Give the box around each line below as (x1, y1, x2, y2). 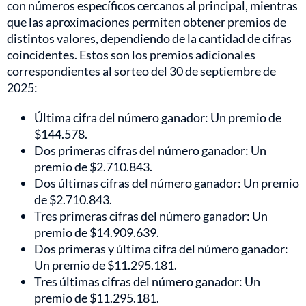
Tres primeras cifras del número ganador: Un (34, 208, 268, 224)
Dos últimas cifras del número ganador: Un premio (34, 176, 299, 191)
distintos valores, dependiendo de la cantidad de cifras (7, 31, 292, 46)
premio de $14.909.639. (34, 225, 159, 240)
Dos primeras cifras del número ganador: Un (34, 143, 266, 158)
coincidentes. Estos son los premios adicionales (7, 47, 255, 63)
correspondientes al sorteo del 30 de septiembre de (7, 64, 276, 79)
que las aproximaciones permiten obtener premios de (7, 14, 286, 30)
